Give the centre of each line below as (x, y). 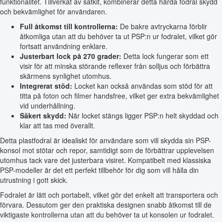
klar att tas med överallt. (57, 126)
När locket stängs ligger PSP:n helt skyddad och (142, 116)
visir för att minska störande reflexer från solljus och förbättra (115, 66)
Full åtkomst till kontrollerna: (69, 27)
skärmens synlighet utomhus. (66, 76)
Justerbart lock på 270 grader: (71, 56)
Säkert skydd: (43, 116)
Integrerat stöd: (46, 86)
